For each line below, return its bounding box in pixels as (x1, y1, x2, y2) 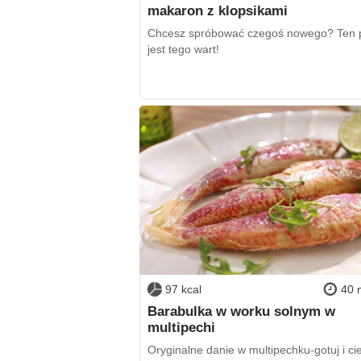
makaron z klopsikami (147, 3, 288, 19)
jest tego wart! (147, 42, 219, 56)
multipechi (147, 320, 215, 335)
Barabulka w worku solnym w (147, 304, 335, 319)
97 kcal (164, 282, 201, 296)
